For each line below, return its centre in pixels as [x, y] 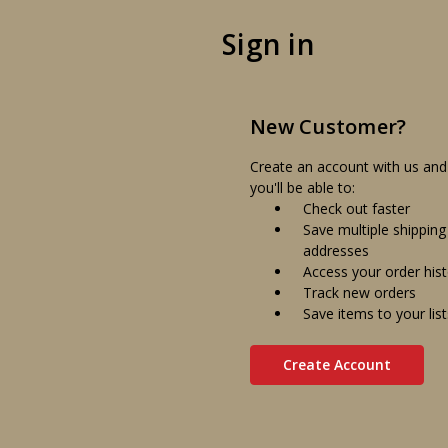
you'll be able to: [302, 188]
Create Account [336, 365]
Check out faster [356, 209]
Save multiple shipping [374, 230]
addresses [335, 251]
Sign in [268, 44]
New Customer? [328, 127]
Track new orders [359, 293]
